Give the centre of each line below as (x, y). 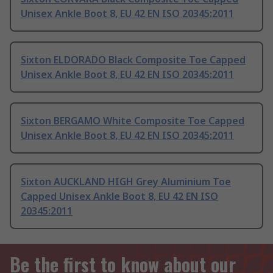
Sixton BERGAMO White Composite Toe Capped (133, 121)
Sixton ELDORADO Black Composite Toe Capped (133, 60)
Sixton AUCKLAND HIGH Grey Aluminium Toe (126, 182)
